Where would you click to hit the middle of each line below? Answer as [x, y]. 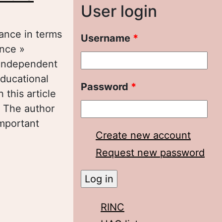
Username [107, 38]
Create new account [143, 135]
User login [119, 11]
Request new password [150, 153]
